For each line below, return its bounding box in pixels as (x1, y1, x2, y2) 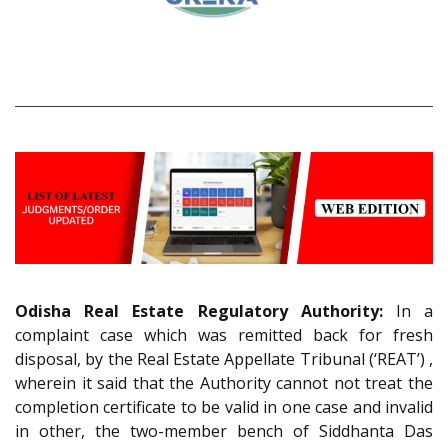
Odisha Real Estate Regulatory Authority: (15, 300, 383, 323)
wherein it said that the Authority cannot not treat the (15, 372, 433, 395)
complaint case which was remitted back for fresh (15, 324, 433, 347)
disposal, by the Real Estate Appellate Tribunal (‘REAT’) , (15, 348, 433, 371)
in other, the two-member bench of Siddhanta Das (15, 420, 433, 443)
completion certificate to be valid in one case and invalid (15, 396, 433, 419)
